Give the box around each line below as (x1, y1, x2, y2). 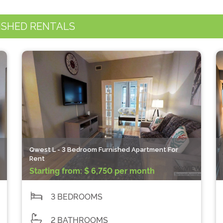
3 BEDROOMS (51, 192, 103, 202)
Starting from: (29, 166, 82, 176)
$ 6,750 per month (82, 166, 155, 176)
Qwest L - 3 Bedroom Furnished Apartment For (29, 146, 178, 153)
